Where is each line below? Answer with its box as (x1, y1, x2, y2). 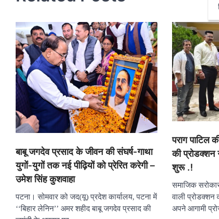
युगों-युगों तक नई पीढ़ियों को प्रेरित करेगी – (16, 159, 155, 171)
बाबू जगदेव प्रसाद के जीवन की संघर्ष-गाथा (16, 146, 153, 157)
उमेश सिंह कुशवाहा (16, 173, 75, 185)
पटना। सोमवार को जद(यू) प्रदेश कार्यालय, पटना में (16, 192, 157, 201)
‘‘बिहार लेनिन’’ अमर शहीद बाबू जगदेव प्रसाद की (16, 204, 151, 213)
